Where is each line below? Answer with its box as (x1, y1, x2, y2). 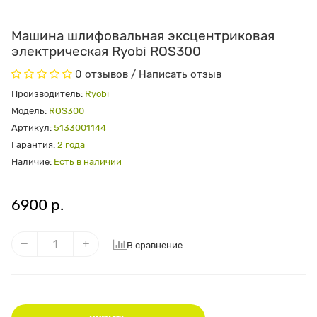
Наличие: (11, 156, 52, 168)
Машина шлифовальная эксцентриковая (11, 28, 275, 45)
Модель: (11, 105, 49, 117)
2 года (57, 139, 85, 151)
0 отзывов (75, 68, 128, 81)
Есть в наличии (54, 156, 122, 168)
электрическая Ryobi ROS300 (11, 43, 201, 60)
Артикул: (11, 122, 54, 134)
